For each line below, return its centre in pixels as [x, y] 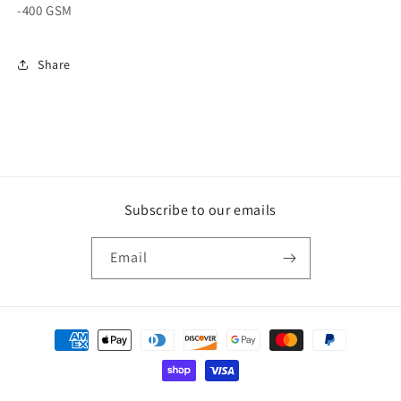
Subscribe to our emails [200, 210]
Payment [57, 332]
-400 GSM [45, 11]
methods [57, 356]
